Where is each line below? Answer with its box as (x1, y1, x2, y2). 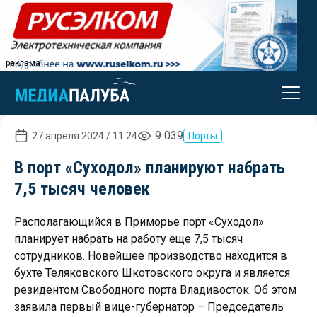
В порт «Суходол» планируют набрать (14, 158, 285, 178)
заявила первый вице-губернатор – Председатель (14, 300, 284, 313)
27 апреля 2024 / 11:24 (32, 130, 137, 142)
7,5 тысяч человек (14, 179, 150, 199)
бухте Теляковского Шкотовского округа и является (14, 266, 290, 279)
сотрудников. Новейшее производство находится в (14, 249, 287, 263)
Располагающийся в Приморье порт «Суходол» (14, 215, 264, 229)
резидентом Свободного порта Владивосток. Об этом (14, 283, 296, 296)
